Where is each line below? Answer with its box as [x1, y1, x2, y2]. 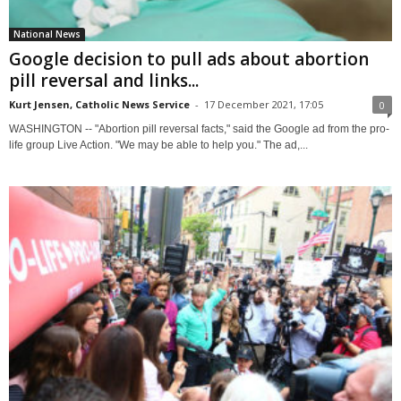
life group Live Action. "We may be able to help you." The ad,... [9, 138, 308, 151]
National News [13, 27, 81, 40]
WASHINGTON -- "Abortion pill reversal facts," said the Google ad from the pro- [9, 122, 389, 135]
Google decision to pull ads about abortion [9, 47, 369, 71]
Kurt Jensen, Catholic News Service [9, 97, 190, 111]
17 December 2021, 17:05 [204, 97, 323, 111]
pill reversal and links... [9, 68, 199, 92]
